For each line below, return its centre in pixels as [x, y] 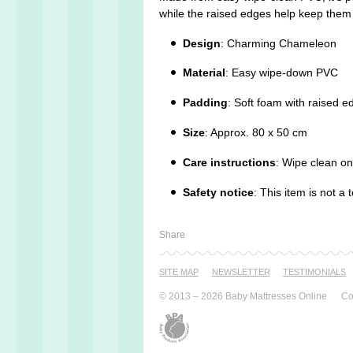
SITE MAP [179, 272]
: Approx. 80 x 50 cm [256, 132]
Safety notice [218, 192]
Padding [205, 103]
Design [202, 43]
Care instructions [229, 162]
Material [204, 73]
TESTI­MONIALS [314, 272]
